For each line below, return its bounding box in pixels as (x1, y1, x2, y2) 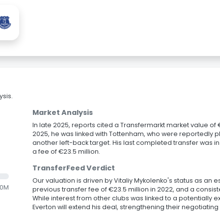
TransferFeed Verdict (32, 163, 115, 173)
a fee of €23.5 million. (32, 147, 100, 156)
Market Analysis (32, 108, 93, 117)
